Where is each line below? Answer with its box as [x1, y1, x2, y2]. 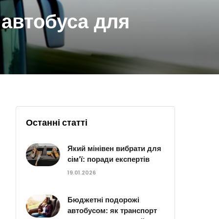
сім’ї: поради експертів [67, 155, 150, 163]
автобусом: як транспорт [67, 206, 157, 215]
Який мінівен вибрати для [67, 144, 162, 153]
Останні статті [26, 116, 88, 129]
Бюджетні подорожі [67, 196, 140, 204]
